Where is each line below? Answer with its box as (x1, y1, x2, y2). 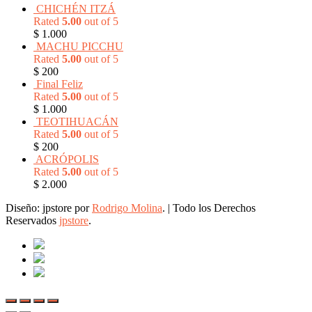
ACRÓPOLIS (36, 153, 99, 166)
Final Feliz (36, 78, 83, 91)
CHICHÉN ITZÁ (36, 3, 116, 15)
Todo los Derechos (173, 202, 256, 214)
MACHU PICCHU (36, 40, 123, 53)
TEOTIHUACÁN (36, 116, 118, 128)
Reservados (6, 214, 59, 227)
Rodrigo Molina (92, 202, 162, 214)
